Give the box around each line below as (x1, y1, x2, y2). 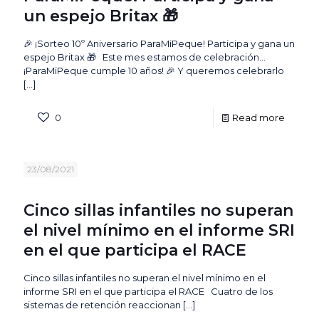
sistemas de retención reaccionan (23, 298, 181, 310)
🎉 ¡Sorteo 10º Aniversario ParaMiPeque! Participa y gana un (23, 37, 295, 49)
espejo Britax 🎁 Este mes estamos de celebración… (23, 51, 266, 63)
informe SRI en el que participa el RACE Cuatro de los (23, 285, 273, 297)
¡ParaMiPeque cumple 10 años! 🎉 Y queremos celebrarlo (23, 64, 284, 76)
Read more (232, 111, 285, 123)
